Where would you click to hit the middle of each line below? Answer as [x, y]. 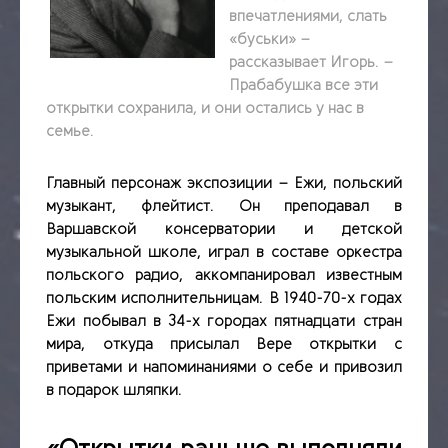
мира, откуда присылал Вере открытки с [224, 344]
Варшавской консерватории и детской [224, 229]
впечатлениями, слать [308, 16]
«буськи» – [270, 39]
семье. [70, 131]
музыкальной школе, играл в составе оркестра [224, 252]
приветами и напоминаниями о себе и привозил [224, 367]
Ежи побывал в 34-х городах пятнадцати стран [224, 321]
